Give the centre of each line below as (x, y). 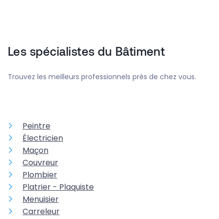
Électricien (43, 138)
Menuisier (41, 199)
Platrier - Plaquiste (58, 187)
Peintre (36, 126)
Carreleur (41, 212)
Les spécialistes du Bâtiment (87, 51)
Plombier (40, 175)
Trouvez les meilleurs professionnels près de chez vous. (102, 77)
